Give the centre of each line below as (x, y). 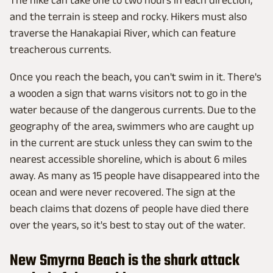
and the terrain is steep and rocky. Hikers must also (128, 16)
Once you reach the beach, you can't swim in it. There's (136, 76)
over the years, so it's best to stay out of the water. (129, 225)
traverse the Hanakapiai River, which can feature (123, 33)
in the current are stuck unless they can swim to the (131, 142)
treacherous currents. (60, 49)
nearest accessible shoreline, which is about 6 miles (128, 159)
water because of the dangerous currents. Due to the (133, 109)
